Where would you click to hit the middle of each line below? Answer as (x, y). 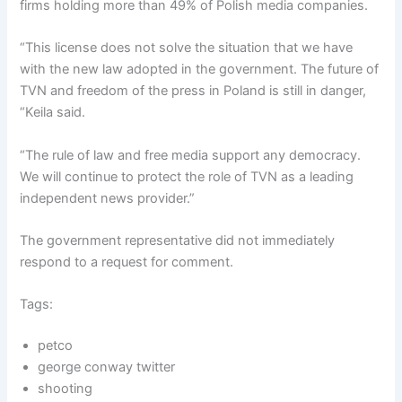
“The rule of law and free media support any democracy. (191, 155)
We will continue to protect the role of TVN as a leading (187, 176)
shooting (66, 389)
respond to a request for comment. (127, 262)
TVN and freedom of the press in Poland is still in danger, (193, 91)
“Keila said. (53, 113)
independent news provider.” (108, 198)
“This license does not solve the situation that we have (187, 48)
